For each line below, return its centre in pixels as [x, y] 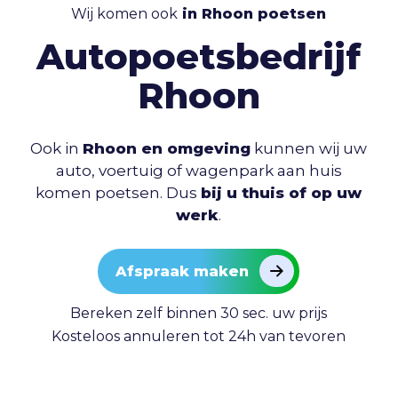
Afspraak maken [183, 272]
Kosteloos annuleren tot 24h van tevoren [199, 336]
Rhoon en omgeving [167, 149]
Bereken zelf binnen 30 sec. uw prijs [199, 313]
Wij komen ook [125, 13]
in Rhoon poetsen [252, 13]
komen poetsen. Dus [119, 193]
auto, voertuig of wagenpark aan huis [199, 171]
